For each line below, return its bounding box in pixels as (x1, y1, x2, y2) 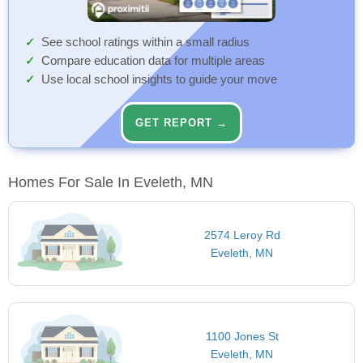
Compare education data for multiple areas (41, 53, 265, 67)
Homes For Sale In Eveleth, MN (8, 173, 213, 190)
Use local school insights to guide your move (41, 72, 277, 86)
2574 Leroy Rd (203, 228, 280, 241)
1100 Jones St (205, 330, 279, 344)
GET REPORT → (135, 116, 228, 129)
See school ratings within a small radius (41, 35, 250, 49)
